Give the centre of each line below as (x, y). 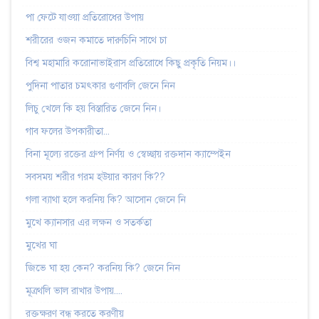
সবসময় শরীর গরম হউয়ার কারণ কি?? (95, 177)
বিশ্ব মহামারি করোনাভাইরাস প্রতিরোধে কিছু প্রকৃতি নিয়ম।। (131, 63)
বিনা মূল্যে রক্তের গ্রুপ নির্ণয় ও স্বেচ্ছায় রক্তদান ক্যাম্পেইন (128, 154)
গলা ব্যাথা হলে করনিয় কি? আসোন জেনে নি (106, 199)
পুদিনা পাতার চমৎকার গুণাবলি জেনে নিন (100, 85)
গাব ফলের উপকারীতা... (68, 131)
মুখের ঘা (41, 245)
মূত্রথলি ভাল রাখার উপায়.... (74, 291)
